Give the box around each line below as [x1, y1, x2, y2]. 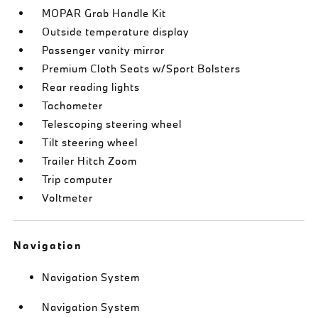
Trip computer [42, 172, 114, 186]
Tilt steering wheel [42, 135, 138, 149]
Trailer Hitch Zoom [42, 153, 138, 168]
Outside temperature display [42, 24, 190, 38]
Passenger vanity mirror [42, 43, 165, 57]
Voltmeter [42, 190, 94, 204]
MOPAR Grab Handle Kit [42, 6, 167, 20]
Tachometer [42, 98, 104, 112]
